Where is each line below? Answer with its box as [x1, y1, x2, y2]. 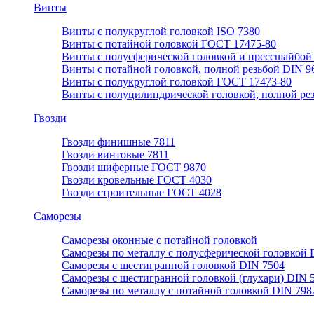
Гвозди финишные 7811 [62, 135, 175, 148]
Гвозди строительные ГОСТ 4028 [62, 186, 221, 198]
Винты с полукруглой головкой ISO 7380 [62, 25, 260, 37]
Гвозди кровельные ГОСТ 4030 [62, 173, 212, 186]
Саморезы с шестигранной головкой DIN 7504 [62, 259, 285, 271]
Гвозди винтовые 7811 [62, 148, 169, 161]
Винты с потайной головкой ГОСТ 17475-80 [62, 37, 276, 50]
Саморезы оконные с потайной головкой [62, 233, 257, 246]
